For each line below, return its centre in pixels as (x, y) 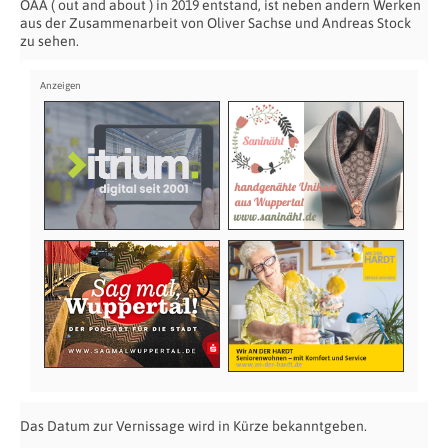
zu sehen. (49, 41)
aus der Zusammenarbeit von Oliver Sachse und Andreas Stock (215, 23)
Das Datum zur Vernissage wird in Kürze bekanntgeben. (193, 426)
